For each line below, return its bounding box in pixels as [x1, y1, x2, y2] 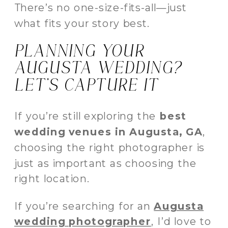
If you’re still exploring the [14, 109, 160, 123]
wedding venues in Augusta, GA [14, 125, 203, 138]
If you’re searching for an [14, 199, 154, 212]
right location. [14, 172, 90, 185]
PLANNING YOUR [14, 42, 145, 61]
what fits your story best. [14, 17, 150, 30]
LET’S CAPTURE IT [14, 76, 159, 95]
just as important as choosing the [14, 156, 197, 169]
